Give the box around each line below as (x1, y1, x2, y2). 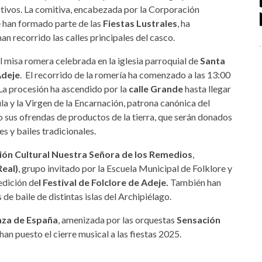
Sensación (177, 213, 220, 225)
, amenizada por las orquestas (58, 213, 177, 225)
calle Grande (127, 82, 183, 94)
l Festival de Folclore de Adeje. (39, 176, 168, 188)
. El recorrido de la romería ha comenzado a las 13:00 (20, 68, 230, 80)
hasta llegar (183, 82, 231, 94)
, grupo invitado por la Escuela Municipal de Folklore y (18, 162, 232, 174)
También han (168, 176, 221, 188)
